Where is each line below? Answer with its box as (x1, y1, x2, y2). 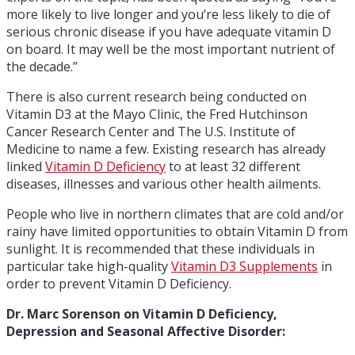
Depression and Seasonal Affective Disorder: (6, 322, 285, 340)
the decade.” (6, 57, 78, 75)
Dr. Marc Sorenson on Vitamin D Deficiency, (6, 304, 277, 323)
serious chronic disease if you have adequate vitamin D (6, 22, 331, 40)
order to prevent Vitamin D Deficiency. (6, 274, 231, 292)
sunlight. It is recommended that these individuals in (6, 239, 315, 258)
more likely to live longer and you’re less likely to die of (6, 5, 330, 23)
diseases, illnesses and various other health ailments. (6, 174, 321, 193)
